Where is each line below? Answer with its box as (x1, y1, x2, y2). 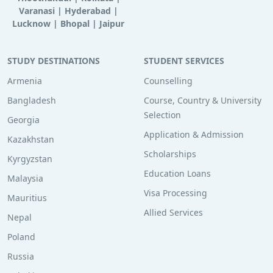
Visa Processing (144, 187, 207, 199)
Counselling (144, 75, 193, 87)
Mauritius (7, 192, 47, 204)
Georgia (7, 114, 40, 126)
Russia (7, 250, 34, 263)
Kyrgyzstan (7, 153, 52, 165)
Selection (144, 109, 181, 121)
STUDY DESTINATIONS (7, 55, 100, 67)
